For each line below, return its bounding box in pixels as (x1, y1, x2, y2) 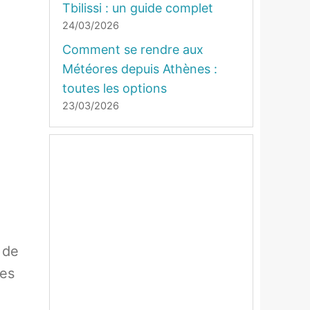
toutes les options (62, 81, 167, 95)
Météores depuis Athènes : (62, 62, 217, 76)
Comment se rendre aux (62, 42, 203, 57)
